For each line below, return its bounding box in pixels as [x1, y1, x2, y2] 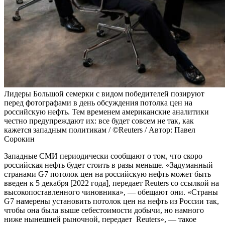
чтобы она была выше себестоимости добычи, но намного [4, 206, 204, 215]
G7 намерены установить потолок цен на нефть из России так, [4, 197, 219, 206]
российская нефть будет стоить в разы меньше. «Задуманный [4, 161, 213, 170]
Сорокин [4, 135, 35, 144]
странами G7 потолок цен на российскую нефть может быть [4, 170, 211, 179]
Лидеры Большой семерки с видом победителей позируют [4, 89, 204, 98]
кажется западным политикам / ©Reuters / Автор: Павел [4, 126, 195, 135]
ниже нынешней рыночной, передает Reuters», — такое [4, 215, 196, 224]
